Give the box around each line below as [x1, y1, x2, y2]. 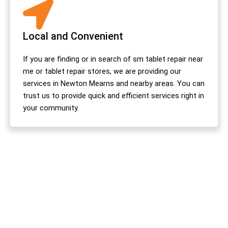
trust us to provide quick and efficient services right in [23, 91, 204, 100]
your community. [23, 103, 79, 112]
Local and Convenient [23, 30, 123, 42]
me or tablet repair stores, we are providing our [23, 66, 181, 76]
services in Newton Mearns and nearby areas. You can [23, 78, 205, 88]
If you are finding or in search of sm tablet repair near [23, 54, 203, 64]
